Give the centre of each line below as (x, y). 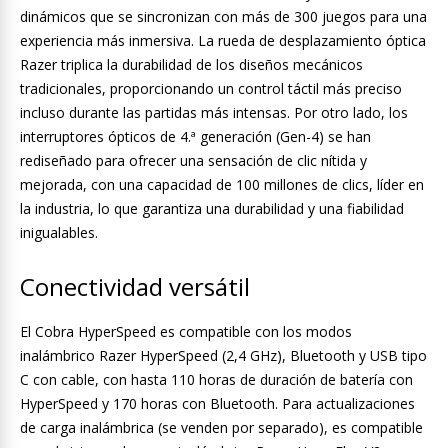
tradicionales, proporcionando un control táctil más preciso (211, 89)
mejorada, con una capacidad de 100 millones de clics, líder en (222, 185)
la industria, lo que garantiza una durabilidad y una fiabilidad (212, 209)
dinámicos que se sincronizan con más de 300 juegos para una (223, 17)
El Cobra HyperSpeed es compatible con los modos (186, 332)
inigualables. (59, 233)
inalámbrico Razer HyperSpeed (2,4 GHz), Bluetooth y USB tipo (223, 356)
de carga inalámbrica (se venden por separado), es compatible (221, 428)
